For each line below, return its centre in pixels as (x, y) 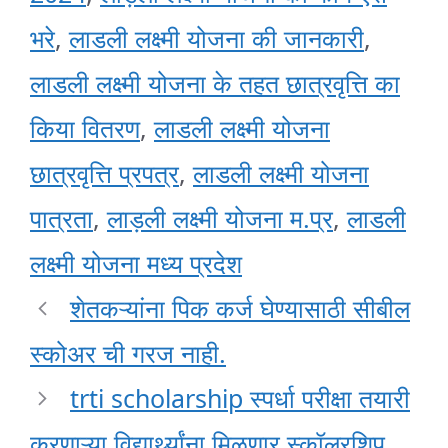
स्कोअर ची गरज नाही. (128, 353)
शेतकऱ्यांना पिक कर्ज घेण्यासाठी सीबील (240, 308)
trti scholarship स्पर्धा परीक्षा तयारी (240, 398)
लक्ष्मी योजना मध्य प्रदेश (136, 263)
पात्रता (61, 218)
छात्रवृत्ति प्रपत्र (104, 173)
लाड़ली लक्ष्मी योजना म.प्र (220, 218)
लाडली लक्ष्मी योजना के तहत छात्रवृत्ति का (215, 83)
